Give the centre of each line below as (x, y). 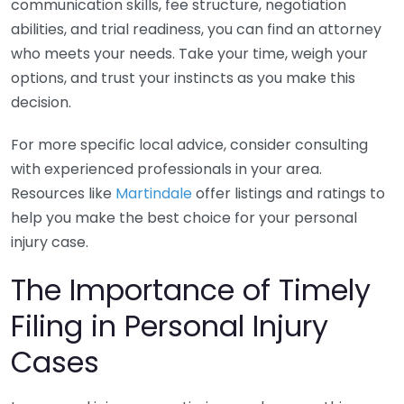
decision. (41, 102)
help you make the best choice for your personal (184, 218)
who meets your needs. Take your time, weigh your (189, 54)
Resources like (63, 193)
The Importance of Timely (191, 290)
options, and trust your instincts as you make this (183, 78)
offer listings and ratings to (289, 193)
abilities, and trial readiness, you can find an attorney (196, 29)
